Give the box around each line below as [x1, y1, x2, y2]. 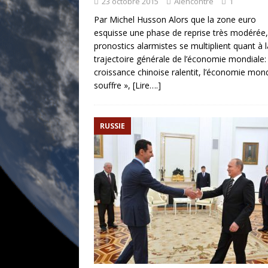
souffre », [94, 80, 133, 91]
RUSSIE [100, 121, 125, 131]
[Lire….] [133, 80, 161, 91]
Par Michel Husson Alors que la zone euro [94, 14, 256, 25]
